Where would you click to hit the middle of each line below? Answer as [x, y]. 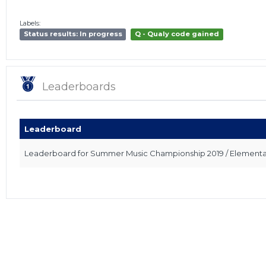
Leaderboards [79, 86]
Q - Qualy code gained [177, 34]
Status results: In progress [73, 34]
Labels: [30, 23]
